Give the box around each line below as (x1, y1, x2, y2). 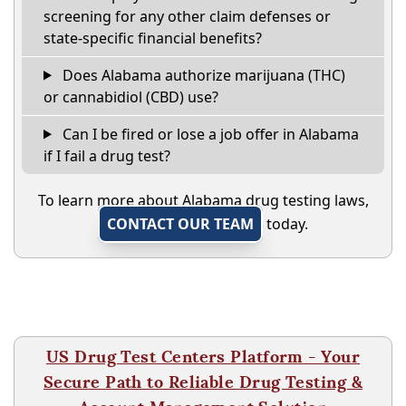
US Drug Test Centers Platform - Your (45, 345, 361, 367)
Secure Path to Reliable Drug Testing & (43, 371, 363, 392)
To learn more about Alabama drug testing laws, (37, 189, 369, 210)
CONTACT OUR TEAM (107, 213, 254, 234)
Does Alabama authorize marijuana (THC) (58, 64, 345, 85)
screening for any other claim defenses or (43, 5, 331, 26)
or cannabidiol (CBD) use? (43, 86, 218, 107)
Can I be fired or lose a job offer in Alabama (58, 123, 359, 144)
